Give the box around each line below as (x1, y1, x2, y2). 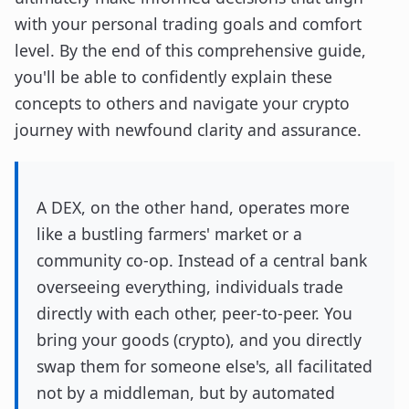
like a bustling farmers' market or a (37, 223, 302, 245)
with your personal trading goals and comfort (15, 13, 362, 35)
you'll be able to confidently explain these (15, 66, 332, 88)
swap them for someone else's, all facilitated (37, 355, 372, 377)
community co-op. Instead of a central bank (37, 249, 367, 271)
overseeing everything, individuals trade (37, 276, 343, 298)
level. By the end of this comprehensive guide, (15, 39, 366, 61)
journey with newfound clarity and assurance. (15, 119, 362, 141)
